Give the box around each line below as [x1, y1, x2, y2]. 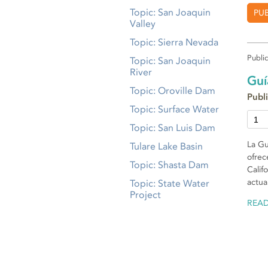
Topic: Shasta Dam [130, 159, 209, 170]
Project [130, 189, 161, 200]
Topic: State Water [130, 178, 209, 189]
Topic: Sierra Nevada [130, 36, 218, 48]
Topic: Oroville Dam [130, 85, 215, 96]
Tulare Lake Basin [130, 141, 203, 152]
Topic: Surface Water [130, 103, 219, 115]
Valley [130, 18, 156, 29]
